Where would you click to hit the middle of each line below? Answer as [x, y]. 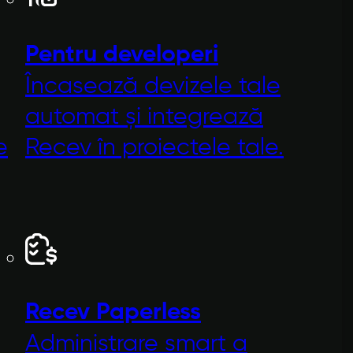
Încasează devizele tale [153, 86]
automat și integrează [144, 117]
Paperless [149, 313]
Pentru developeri [122, 55]
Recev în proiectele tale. [154, 147]
